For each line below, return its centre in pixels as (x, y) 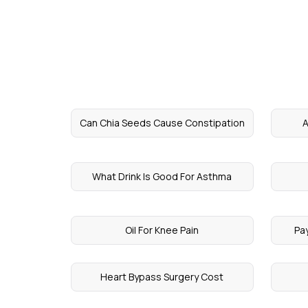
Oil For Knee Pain (162, 230)
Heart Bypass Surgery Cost (162, 277)
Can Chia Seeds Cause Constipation (162, 123)
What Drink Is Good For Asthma (162, 176)
